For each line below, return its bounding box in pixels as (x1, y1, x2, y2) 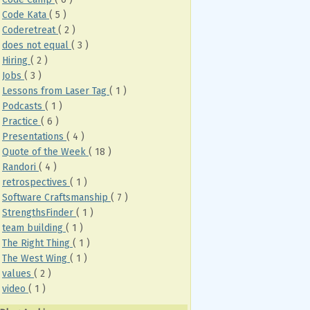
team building (2, 221, 66, 234)
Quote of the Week (2, 145, 89, 158)
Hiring (2, 54, 30, 66)
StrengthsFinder (2, 206, 76, 219)
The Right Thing (2, 237, 73, 249)
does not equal (2, 39, 71, 51)
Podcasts (2, 100, 45, 112)
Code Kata (2, 8, 49, 21)
